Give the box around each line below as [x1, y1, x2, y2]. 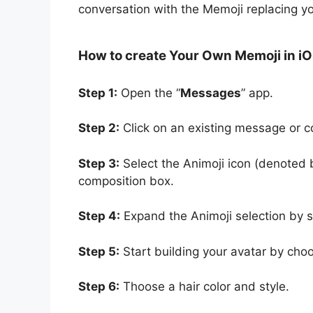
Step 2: [78, 121, 119, 136]
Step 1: [78, 85, 117, 100]
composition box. [78, 173, 174, 188]
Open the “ [117, 85, 180, 100]
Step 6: [78, 279, 119, 294]
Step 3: [78, 156, 119, 170]
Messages [180, 85, 241, 100]
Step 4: [78, 209, 120, 224]
